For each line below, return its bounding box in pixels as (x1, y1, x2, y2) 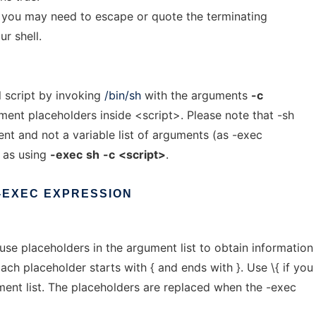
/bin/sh (104, 88, 141, 102)
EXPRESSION (44, 188, 133, 200)
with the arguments (141, 88, 251, 102)
